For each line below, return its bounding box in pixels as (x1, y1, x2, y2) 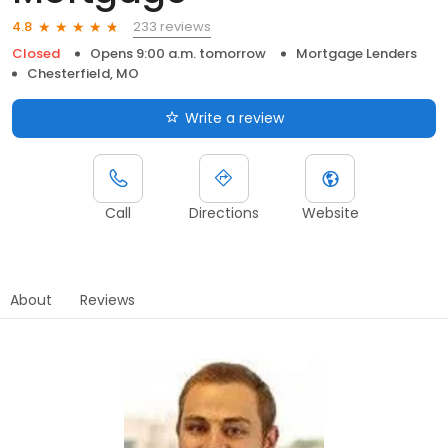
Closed (12, 43, 60, 63)
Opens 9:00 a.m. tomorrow (90, 43, 266, 63)
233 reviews (133, 16, 211, 36)
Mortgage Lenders (296, 43, 417, 63)
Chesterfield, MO (27, 63, 139, 83)
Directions (189, 202, 259, 223)
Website (301, 202, 359, 223)
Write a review (184, 107, 284, 128)
